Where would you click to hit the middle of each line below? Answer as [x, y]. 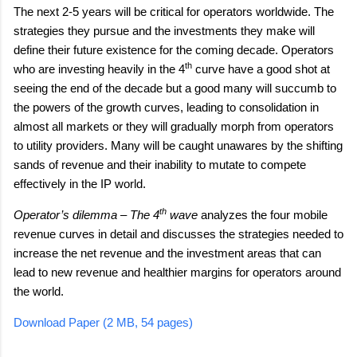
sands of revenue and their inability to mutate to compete [160, 165]
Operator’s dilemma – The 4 [86, 215]
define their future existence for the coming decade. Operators [174, 50]
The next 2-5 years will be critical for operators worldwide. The [174, 12]
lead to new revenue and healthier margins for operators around [177, 272]
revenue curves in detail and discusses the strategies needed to [178, 233]
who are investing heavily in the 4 [99, 69]
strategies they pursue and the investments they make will [164, 31]
